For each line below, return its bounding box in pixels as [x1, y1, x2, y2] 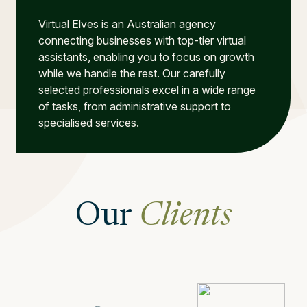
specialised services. [38, 115, 139, 130]
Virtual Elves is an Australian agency [38, 16, 216, 31]
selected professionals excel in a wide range [38, 82, 256, 97]
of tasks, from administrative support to [38, 99, 231, 113]
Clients [139, 200, 232, 234]
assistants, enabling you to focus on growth [38, 49, 254, 64]
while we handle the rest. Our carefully [38, 66, 225, 80]
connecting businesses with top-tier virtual [38, 33, 246, 47]
